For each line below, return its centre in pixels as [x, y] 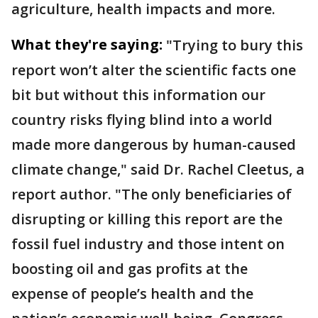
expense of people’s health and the [132, 293]
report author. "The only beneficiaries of [152, 194]
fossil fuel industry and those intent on [148, 243]
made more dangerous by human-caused [154, 144]
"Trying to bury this [235, 45]
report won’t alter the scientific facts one [154, 70]
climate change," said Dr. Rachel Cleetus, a [158, 169]
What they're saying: [87, 44]
